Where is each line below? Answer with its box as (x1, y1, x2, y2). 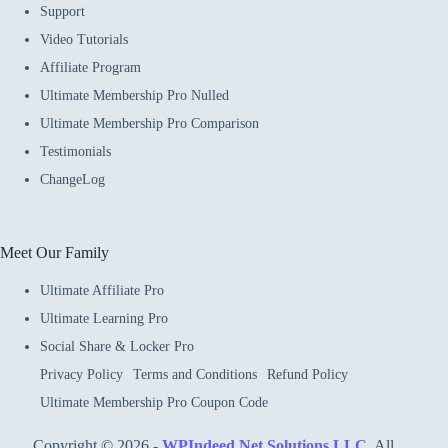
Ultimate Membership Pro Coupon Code (40, 395, 268, 410)
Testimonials (40, 144, 111, 160)
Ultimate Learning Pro (40, 311, 168, 326)
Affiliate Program (40, 60, 141, 76)
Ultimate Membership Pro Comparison (40, 116, 259, 132)
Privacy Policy (40, 367, 123, 382)
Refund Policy (267, 367, 348, 382)
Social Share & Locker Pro (40, 339, 194, 354)
